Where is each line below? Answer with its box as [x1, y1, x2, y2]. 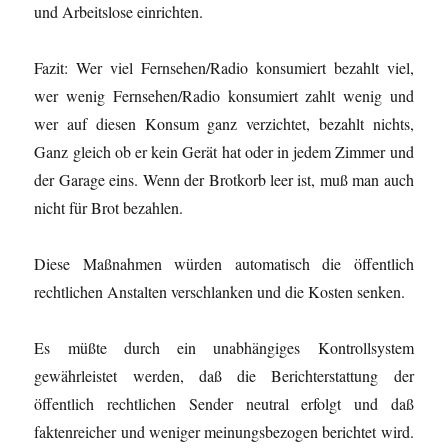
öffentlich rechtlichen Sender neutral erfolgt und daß [34, 392, 414, 414]
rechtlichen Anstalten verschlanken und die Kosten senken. [34, 280, 406, 302]
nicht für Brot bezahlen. [34, 196, 184, 218]
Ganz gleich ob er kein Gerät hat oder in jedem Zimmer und [34, 140, 414, 162]
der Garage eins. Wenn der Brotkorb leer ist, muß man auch [34, 168, 414, 190]
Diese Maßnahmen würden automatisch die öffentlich [34, 252, 414, 274]
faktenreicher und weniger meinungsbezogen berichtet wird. [34, 420, 414, 442]
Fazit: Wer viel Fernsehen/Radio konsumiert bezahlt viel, [34, 56, 414, 78]
